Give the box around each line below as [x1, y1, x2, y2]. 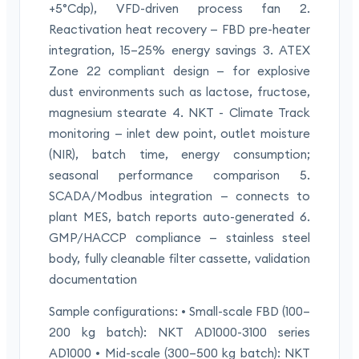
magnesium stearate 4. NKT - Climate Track [49, 105, 310, 121]
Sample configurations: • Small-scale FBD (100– [49, 304, 310, 320]
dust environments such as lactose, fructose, [49, 84, 310, 100]
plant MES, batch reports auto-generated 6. [49, 209, 310, 225]
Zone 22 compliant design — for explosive [49, 63, 310, 79]
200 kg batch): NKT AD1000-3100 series [49, 325, 310, 341]
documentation [49, 272, 137, 288]
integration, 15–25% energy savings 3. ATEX [49, 42, 310, 58]
